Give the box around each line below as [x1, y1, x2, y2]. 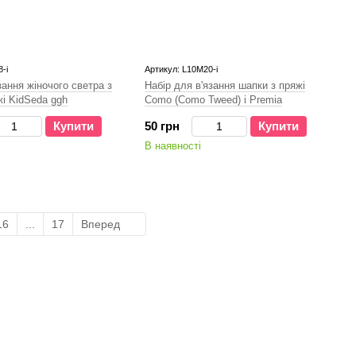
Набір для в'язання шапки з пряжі [145, 79, 305, 91]
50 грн [145, 119, 180, 133]
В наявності [145, 140, 201, 152]
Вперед [80, 218, 123, 230]
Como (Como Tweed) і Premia [145, 94, 282, 106]
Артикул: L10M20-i [145, 64, 218, 74]
